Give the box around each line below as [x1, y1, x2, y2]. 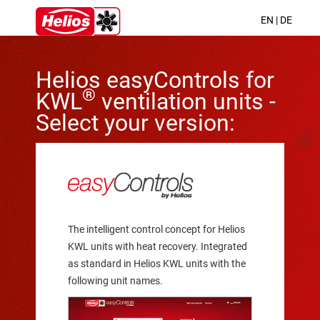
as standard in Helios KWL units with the [68, 257, 246, 269]
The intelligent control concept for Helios [68, 223, 245, 235]
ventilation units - [96, 88, 276, 115]
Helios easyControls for [36, 66, 274, 94]
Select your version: [36, 109, 235, 136]
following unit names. [68, 274, 163, 286]
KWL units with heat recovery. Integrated [68, 240, 247, 252]
